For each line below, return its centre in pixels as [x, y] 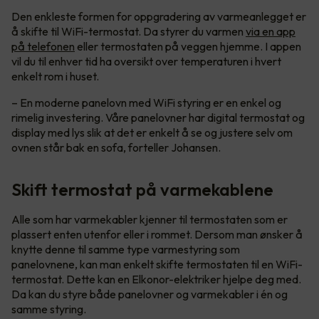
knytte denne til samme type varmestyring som [126, 249]
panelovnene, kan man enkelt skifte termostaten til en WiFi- [157, 264]
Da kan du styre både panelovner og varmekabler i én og [150, 294]
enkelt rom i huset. [55, 76]
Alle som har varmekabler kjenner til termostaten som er [150, 219]
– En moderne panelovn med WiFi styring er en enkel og [146, 102]
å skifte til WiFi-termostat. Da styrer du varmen [129, 31]
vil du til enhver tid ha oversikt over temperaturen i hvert [146, 61]
